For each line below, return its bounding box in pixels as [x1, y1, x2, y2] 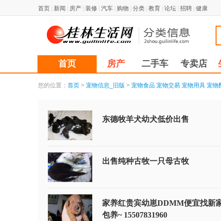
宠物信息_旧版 [86, 82, 125, 89]
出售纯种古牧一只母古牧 [102, 157, 189, 165]
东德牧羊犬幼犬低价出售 [102, 115, 189, 123]
